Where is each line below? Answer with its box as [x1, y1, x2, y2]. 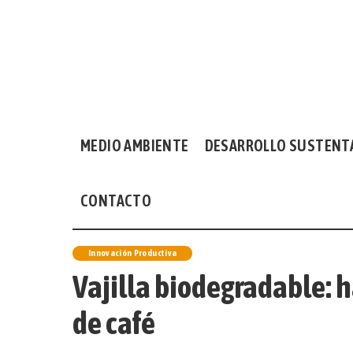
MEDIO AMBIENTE [80, 136, 189, 154]
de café [72, 305, 155, 340]
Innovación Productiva [88, 248, 177, 258]
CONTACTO [80, 191, 152, 210]
